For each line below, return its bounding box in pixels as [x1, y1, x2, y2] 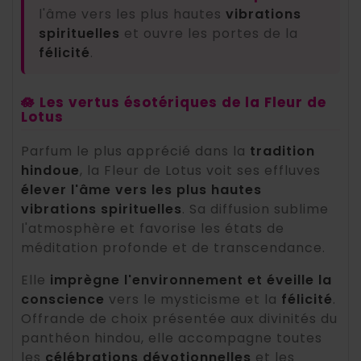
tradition [250, 142, 315, 161]
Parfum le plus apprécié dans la [21, 142, 250, 161]
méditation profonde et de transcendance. [21, 239, 326, 258]
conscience [21, 290, 105, 309]
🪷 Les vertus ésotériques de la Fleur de [21, 93, 326, 113]
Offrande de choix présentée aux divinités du [21, 309, 338, 329]
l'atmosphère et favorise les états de [21, 219, 284, 239]
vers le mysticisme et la [105, 290, 281, 309]
